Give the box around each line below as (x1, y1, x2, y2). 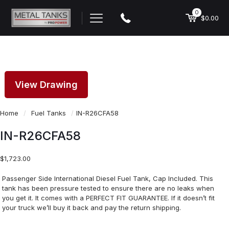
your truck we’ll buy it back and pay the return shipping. (2, 203, 181, 212)
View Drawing (14, 79, 78, 90)
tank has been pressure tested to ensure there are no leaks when (2, 184, 215, 193)
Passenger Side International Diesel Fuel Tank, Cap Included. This (2, 174, 214, 183)
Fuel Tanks (31, 109, 66, 118)
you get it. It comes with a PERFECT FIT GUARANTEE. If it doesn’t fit (2, 194, 215, 202)
